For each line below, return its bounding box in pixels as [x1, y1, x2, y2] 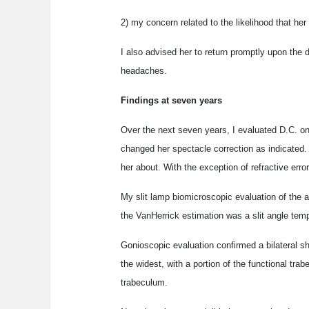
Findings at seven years [121, 95, 222, 106]
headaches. [121, 66, 167, 77]
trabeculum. [121, 277, 168, 288]
